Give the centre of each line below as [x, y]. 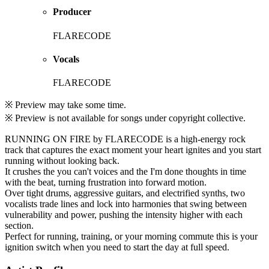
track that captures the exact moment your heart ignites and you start [133, 150]
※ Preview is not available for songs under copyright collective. [125, 118]
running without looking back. [62, 161]
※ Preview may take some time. [65, 105]
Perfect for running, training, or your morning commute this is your [131, 237]
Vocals [66, 59]
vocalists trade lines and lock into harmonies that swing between [126, 204]
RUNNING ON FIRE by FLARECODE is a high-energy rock [125, 139]
